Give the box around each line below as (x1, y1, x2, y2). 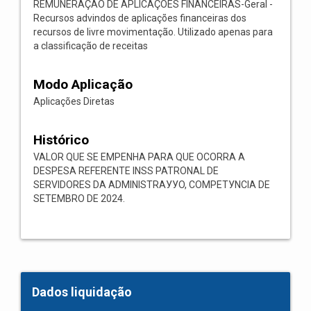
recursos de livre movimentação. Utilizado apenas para (33, 26, 273, 37)
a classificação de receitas (33, 40, 148, 51)
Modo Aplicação (33, 76, 133, 92)
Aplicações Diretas (33, 96, 115, 107)
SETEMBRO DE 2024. (33, 193, 125, 204)
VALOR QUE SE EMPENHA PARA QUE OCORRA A (33, 151, 245, 162)
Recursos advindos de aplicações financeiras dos (33, 12, 246, 24)
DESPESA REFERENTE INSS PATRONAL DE (33, 165, 219, 176)
